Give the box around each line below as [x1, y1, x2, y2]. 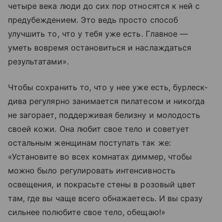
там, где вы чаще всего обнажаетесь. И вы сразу [8, 193, 203, 203]
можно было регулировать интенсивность [8, 165, 175, 175]
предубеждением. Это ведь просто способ [8, 14, 178, 25]
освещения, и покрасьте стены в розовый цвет [8, 179, 196, 189]
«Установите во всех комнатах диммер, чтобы [8, 151, 192, 162]
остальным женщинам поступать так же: [8, 137, 171, 148]
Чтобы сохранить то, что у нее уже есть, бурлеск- [8, 82, 208, 92]
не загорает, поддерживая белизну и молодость [8, 110, 201, 120]
